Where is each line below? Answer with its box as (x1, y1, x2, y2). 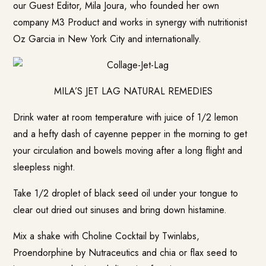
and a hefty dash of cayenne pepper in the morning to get (13, 126, 248, 141)
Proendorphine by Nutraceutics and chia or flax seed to (13, 245, 238, 259)
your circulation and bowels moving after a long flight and (13, 143, 243, 157)
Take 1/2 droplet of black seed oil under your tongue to (13, 186, 239, 200)
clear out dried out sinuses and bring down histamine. (13, 202, 227, 217)
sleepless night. (13, 160, 76, 174)
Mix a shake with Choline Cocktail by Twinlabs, (13, 229, 200, 243)
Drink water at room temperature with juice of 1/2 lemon (13, 110, 239, 124)
